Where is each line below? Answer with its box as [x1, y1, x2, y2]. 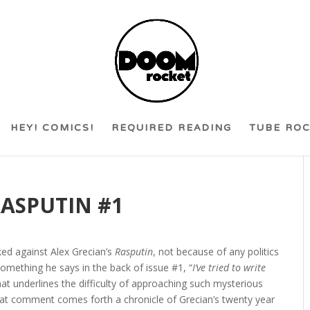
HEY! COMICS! [10, 116, 94, 141]
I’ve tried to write [192, 261, 266, 274]
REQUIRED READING [111, 116, 232, 141]
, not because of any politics [153, 245, 280, 258]
